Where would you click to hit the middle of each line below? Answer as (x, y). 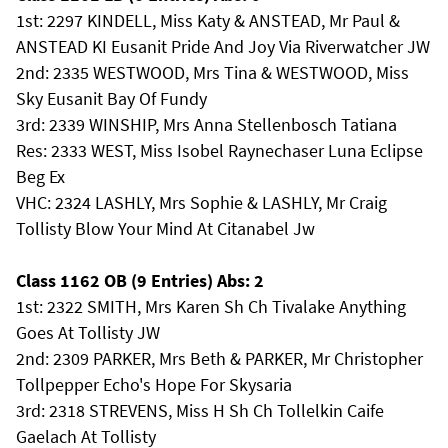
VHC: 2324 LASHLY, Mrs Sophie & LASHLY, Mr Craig (201, 202)
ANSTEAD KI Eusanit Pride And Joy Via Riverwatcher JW (223, 46)
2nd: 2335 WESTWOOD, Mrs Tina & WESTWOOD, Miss (212, 72)
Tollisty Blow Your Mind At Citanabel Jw (165, 228)
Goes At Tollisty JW (88, 332)
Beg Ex (40, 176)
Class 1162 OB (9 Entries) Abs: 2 (140, 280)
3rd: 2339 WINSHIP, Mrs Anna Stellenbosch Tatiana (206, 124)
